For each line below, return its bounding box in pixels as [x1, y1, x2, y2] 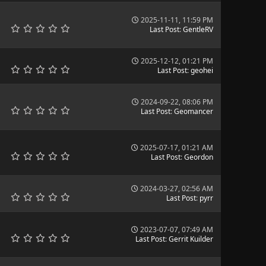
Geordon [183, 152, 213, 162]
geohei [190, 65, 213, 75]
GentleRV [182, 24, 213, 34]
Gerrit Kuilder [168, 234, 213, 244]
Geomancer [173, 106, 213, 116]
